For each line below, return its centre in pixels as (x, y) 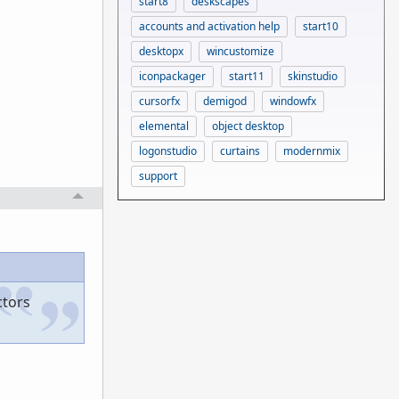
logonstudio (168, 151)
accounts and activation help (209, 26)
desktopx (161, 51)
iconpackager (172, 76)
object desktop (248, 126)
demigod (225, 101)
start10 (321, 26)
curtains (240, 151)
